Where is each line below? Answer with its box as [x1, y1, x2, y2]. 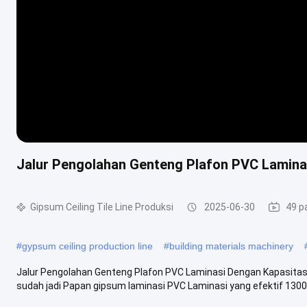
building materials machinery [169, 240, 293, 251]
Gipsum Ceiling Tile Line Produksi [30, 201, 173, 212]
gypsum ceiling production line [22, 240, 153, 251]
